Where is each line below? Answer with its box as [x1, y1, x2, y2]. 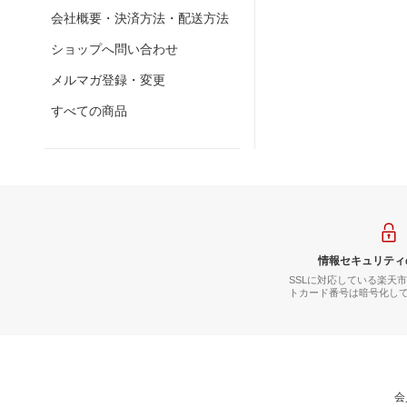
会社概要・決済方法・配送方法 [51, 11, 229, 25]
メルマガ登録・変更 [51, 73, 165, 87]
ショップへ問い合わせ [51, 42, 178, 56]
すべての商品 [51, 104, 127, 118]
